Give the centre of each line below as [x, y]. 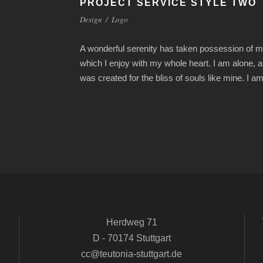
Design [91, 19]
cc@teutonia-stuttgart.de [132, 254]
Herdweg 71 [131, 222]
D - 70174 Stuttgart [131, 238]
